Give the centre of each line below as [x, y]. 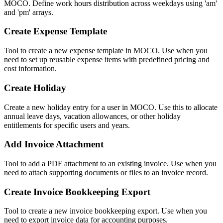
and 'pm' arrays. [29, 12]
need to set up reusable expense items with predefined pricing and [107, 60]
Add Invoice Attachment [54, 144]
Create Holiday [35, 88]
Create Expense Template [56, 31]
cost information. [30, 69]
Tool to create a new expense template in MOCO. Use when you [106, 51]
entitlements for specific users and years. [67, 125]
